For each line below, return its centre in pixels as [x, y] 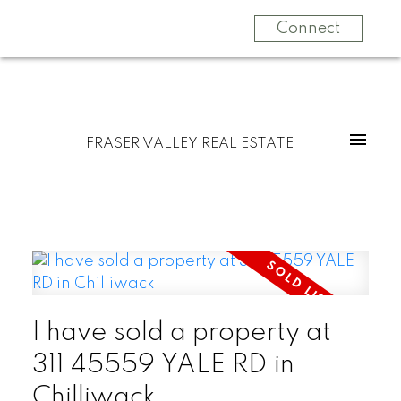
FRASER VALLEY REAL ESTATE [189, 144]
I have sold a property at [181, 333]
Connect [308, 29]
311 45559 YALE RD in [163, 365]
